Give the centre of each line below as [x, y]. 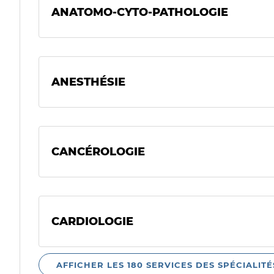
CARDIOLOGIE [92, 221]
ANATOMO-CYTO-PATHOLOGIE [140, 12]
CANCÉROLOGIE [98, 152]
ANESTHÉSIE [88, 82]
